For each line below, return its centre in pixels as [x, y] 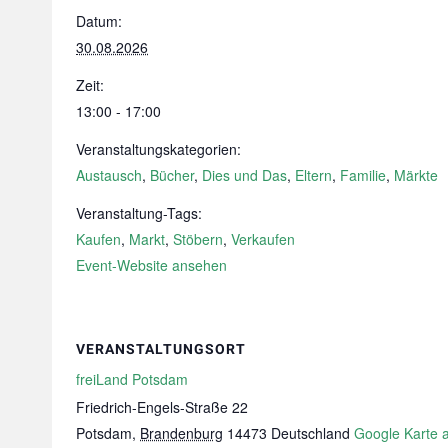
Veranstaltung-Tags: [139, 213]
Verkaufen [263, 239]
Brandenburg [181, 433]
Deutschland [310, 433]
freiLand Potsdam [132, 379]
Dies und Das [244, 175]
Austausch [109, 175]
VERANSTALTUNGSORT [161, 349]
